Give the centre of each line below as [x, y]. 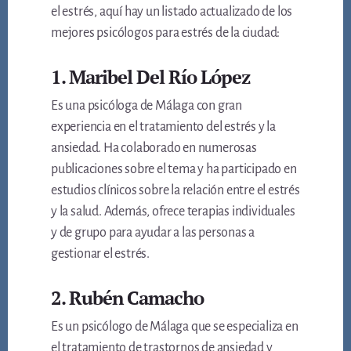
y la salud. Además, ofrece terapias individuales [173, 212]
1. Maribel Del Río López [151, 77]
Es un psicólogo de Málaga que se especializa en [175, 327]
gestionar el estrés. [101, 254]
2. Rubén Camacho [128, 298]
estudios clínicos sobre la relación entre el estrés [175, 191]
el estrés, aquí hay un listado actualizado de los [172, 12]
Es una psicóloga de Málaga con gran [147, 106]
